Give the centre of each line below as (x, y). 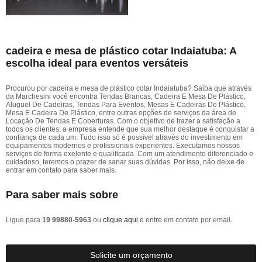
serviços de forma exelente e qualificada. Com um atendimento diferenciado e (130, 154)
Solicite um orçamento (131, 255)
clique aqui (120, 220)
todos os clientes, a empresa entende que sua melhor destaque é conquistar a (130, 129)
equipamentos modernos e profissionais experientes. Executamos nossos (123, 146)
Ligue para (24, 220)
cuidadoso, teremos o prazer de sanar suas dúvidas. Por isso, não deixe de (125, 162)
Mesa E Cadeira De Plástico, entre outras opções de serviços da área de (121, 113)
